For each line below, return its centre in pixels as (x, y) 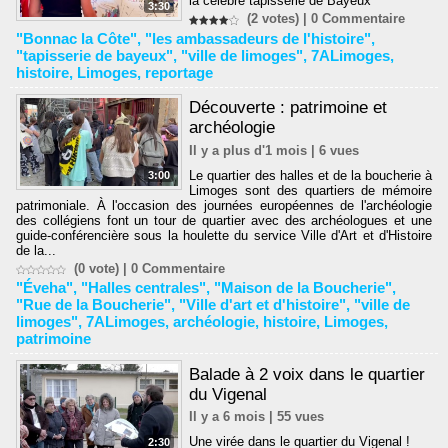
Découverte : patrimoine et (288, 108)
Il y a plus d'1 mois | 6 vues (274, 150)
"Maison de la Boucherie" (303, 288)
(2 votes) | (275, 19)
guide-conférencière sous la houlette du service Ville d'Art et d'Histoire (224, 235)
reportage (179, 72)
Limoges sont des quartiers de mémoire (310, 190)
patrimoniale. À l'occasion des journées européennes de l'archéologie (224, 205)
